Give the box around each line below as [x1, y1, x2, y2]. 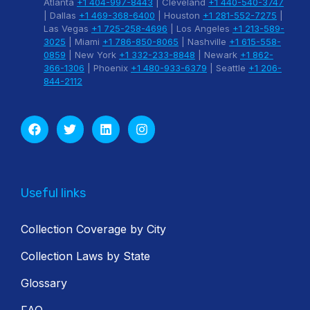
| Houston [155, 10, 203, 21]
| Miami [66, 36, 102, 47]
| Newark [195, 49, 240, 60]
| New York [66, 49, 119, 60]
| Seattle [207, 62, 248, 73]
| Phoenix [84, 62, 131, 73]
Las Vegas [44, 23, 91, 34]
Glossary [21, 275, 67, 290]
